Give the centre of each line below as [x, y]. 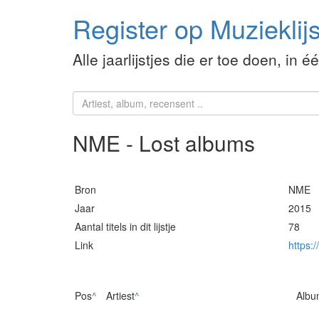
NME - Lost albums [164, 143]
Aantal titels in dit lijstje [125, 227]
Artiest [120, 296]
